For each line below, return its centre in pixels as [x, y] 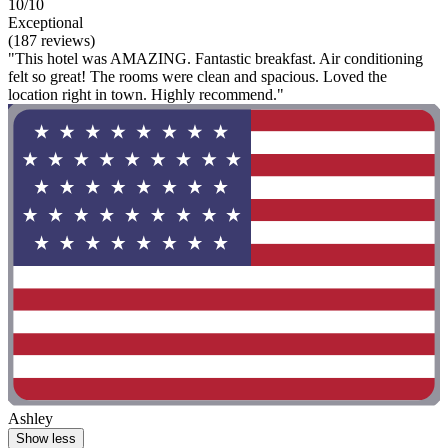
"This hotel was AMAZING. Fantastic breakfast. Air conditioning [215, 58]
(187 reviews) [51, 40]
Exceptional [45, 22]
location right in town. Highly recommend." [146, 94]
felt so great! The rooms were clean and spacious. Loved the [197, 76]
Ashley [30, 419]
